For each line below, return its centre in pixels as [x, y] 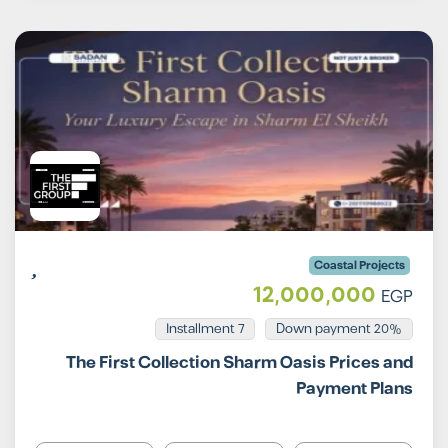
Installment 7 [205, 329]
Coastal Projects [359, 266]
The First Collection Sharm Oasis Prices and [239, 363]
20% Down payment [388, 329]
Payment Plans [354, 389]
